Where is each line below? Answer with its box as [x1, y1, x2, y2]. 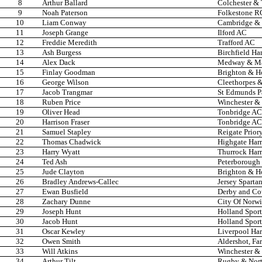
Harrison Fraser [42, 118, 89, 127]
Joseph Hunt [42, 207, 81, 216]
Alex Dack [42, 58, 75, 67]
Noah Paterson [42, 8, 88, 18]
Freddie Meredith [42, 38, 97, 47]
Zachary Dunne [42, 197, 91, 206]
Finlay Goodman [42, 68, 95, 77]
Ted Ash [42, 157, 67, 167]
